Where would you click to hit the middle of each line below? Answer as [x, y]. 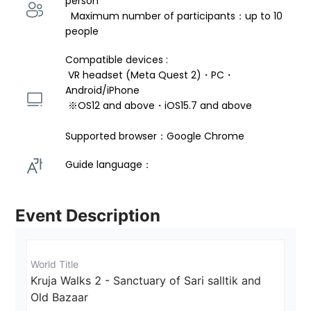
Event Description [88, 216]
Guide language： [110, 165]
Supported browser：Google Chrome [155, 136]
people [82, 32]
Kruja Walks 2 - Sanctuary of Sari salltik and [148, 281]
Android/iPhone [104, 91]
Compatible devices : [118, 60]
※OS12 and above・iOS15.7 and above [162, 106]
